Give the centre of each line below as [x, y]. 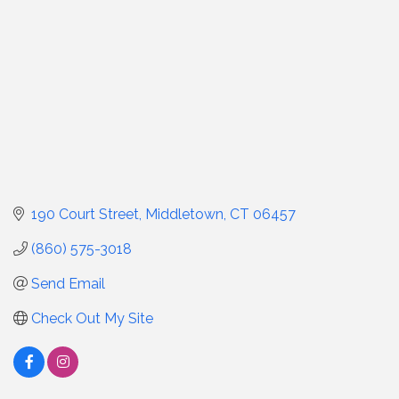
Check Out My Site [92, 318]
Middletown [184, 214]
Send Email [68, 283]
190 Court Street [85, 214]
